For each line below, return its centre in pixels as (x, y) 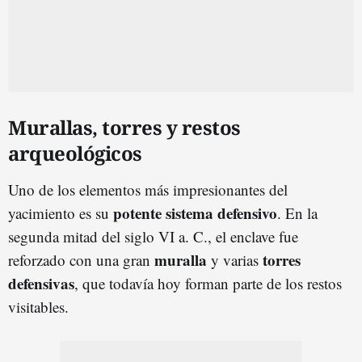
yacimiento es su (61, 213)
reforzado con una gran (81, 259)
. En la (297, 213)
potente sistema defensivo (195, 213)
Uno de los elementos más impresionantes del (148, 189)
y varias (235, 259)
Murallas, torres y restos (124, 127)
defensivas (41, 283)
